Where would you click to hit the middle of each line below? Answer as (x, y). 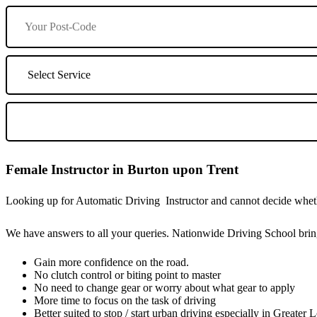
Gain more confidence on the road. (111, 262)
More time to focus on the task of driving (125, 300)
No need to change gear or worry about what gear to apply (165, 287)
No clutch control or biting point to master (127, 275)
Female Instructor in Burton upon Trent (122, 170)
